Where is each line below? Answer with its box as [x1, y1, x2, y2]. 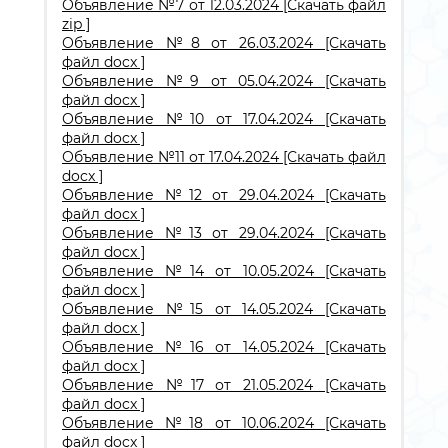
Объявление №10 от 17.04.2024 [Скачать [62, 110, 386, 128]
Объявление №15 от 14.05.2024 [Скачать [62, 300, 386, 318]
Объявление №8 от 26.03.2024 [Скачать [62, 34, 386, 52]
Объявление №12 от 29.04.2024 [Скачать [62, 186, 386, 204]
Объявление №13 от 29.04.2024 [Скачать [62, 224, 386, 242]
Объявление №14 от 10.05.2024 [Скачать [62, 262, 386, 280]
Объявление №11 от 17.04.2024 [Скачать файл [62, 148, 386, 166]
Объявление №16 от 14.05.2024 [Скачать [62, 338, 386, 356]
